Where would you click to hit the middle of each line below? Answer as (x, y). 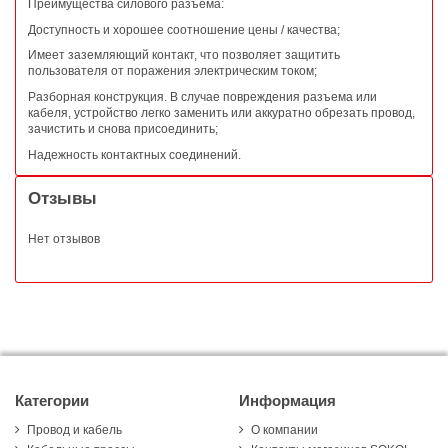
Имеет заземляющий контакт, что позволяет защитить (184, 55)
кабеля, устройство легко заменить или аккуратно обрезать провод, (221, 112)
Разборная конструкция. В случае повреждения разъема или (202, 96)
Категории (52, 400)
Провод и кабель (74, 429)
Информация (287, 400)
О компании (284, 429)
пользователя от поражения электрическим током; (172, 71)
